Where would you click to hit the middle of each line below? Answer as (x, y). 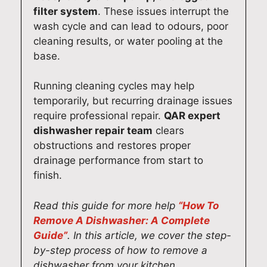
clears (168, 131)
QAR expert (192, 116)
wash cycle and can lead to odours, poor (131, 26)
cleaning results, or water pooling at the (128, 41)
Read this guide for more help (106, 205)
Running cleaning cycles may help (114, 86)
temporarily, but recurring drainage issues (133, 101)
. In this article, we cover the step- (149, 235)
